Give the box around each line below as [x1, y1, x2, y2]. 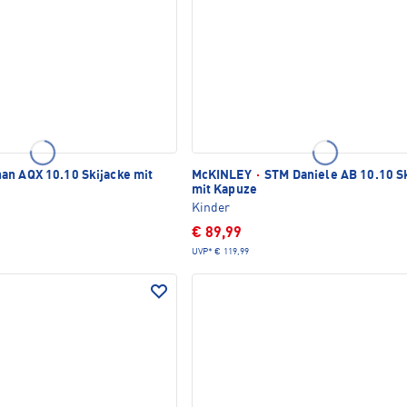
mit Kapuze [191, 183, 258, 196]
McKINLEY [191, 168, 254, 182]
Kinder [191, 201, 230, 214]
